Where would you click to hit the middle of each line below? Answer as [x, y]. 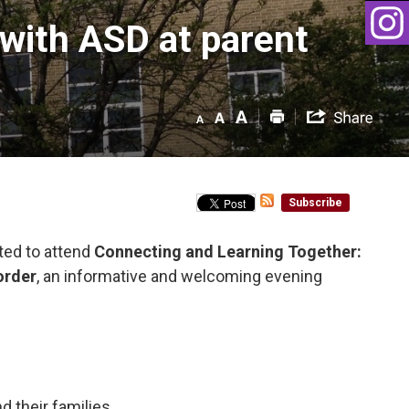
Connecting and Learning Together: [228, 251]
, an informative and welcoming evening [180, 276]
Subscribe [315, 202]
